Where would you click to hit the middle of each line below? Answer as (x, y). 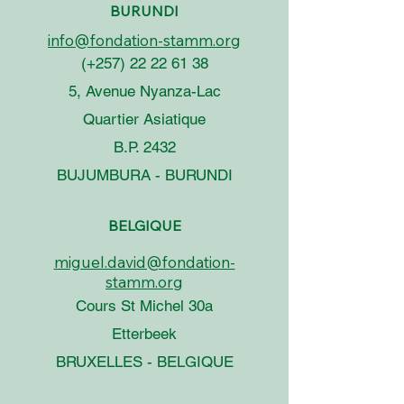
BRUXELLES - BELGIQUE (144, 361)
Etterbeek (144, 333)
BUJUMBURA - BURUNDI (144, 174)
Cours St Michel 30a (144, 305)
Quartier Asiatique (144, 119)
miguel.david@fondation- (144, 262)
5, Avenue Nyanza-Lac (144, 91)
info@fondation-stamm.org (144, 40)
